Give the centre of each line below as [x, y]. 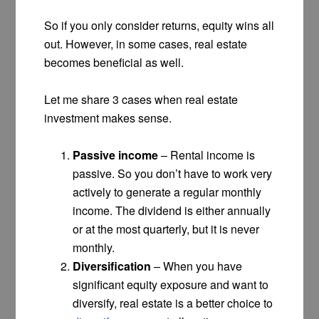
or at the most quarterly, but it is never [166, 229]
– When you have [197, 266]
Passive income [116, 155]
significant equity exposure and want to [171, 285]
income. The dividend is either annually [172, 211]
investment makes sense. [108, 118]
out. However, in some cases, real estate [146, 44]
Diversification [112, 266]
